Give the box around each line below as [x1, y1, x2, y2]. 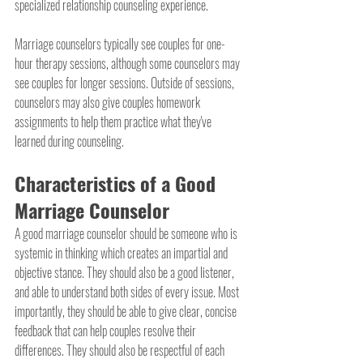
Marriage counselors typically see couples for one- [15, 34, 225, 54]
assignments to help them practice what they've [15, 112, 214, 132]
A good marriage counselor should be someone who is [15, 224, 240, 244]
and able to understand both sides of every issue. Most [15, 282, 241, 302]
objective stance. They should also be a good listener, [15, 263, 237, 283]
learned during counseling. [15, 131, 124, 152]
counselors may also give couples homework [15, 92, 203, 113]
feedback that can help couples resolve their [15, 321, 199, 341]
